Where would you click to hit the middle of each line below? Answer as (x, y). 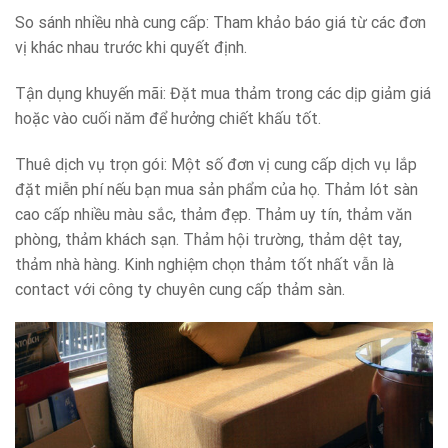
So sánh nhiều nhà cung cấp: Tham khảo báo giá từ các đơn (220, 22)
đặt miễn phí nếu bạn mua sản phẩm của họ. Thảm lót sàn (216, 189)
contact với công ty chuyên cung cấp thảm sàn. (180, 289)
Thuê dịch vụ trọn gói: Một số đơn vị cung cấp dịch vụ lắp (216, 164)
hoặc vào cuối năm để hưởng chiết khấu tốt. (168, 118)
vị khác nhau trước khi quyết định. (131, 47)
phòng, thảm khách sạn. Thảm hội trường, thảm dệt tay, (208, 239)
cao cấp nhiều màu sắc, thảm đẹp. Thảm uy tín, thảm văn (213, 214)
